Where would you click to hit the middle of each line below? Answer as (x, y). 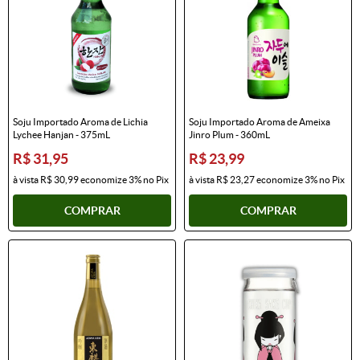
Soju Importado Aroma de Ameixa (260, 121)
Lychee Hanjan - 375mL (61, 134)
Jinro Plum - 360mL (229, 134)
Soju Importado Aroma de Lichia (80, 121)
